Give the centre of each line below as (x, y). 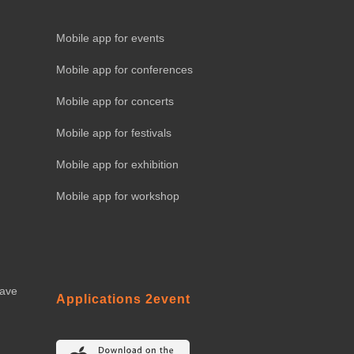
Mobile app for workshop (118, 196)
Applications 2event (123, 299)
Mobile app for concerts (115, 101)
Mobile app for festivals (114, 132)
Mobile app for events (110, 38)
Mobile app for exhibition (117, 164)
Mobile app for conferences (124, 69)
